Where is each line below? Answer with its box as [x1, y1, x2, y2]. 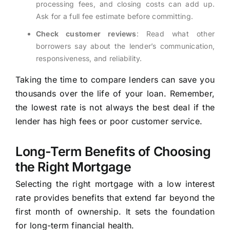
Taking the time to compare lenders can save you [15, 74, 215, 85]
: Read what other [136, 29, 215, 39]
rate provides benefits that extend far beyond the [15, 193, 215, 203]
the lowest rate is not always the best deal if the [15, 102, 215, 113]
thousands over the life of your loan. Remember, [15, 88, 215, 99]
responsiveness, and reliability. [35, 54, 142, 63]
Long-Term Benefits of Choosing [15, 144, 211, 160]
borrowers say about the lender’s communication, [35, 42, 215, 51]
